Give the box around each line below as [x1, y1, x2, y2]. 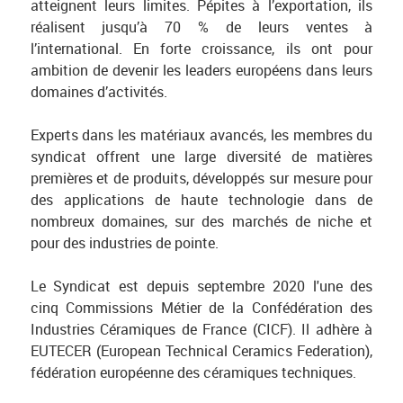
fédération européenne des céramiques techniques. [30, 363, 356, 382]
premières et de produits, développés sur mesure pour [30, 168, 373, 188]
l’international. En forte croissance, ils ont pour [30, 39, 373, 58]
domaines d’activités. [30, 82, 167, 102]
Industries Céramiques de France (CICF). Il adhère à [30, 319, 373, 339]
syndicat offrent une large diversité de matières [30, 147, 373, 166]
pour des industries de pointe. [30, 233, 219, 253]
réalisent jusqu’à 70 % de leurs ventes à [30, 17, 373, 37]
